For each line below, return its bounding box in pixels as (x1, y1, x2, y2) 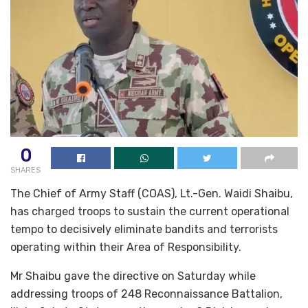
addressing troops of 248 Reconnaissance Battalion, (10, 287, 283, 300)
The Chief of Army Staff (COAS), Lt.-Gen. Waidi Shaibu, (10, 186, 293, 200)
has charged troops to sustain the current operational (10, 204, 289, 218)
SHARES (10, 165, 41, 175)
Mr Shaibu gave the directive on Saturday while (10, 269, 256, 283)
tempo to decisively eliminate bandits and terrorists (10, 222, 278, 236)
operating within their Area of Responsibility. (10, 240, 241, 254)
